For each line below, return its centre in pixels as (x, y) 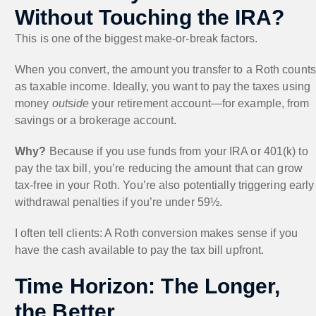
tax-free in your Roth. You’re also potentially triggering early (165, 185)
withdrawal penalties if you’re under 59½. (119, 202)
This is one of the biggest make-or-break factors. (136, 38)
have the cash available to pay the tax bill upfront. (140, 250)
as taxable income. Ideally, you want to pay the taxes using (163, 86)
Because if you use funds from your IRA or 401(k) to (177, 151)
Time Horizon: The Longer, (148, 286)
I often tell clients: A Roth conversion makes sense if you (156, 233)
